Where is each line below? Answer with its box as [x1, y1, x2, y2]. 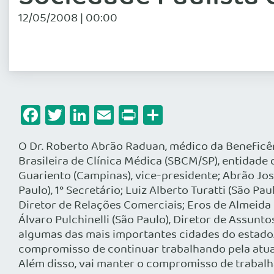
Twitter [65, 100, 126, 130]
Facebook [40, 100, 122, 130]
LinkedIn [89, 100, 162, 130]
